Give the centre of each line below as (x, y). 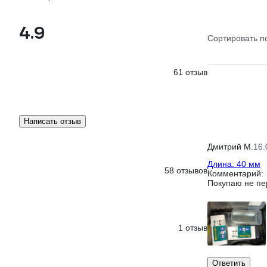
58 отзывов (186, 170)
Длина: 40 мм (234, 164)
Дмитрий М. (230, 147)
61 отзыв (190, 72)
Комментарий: (235, 173)
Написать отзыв (52, 121)
